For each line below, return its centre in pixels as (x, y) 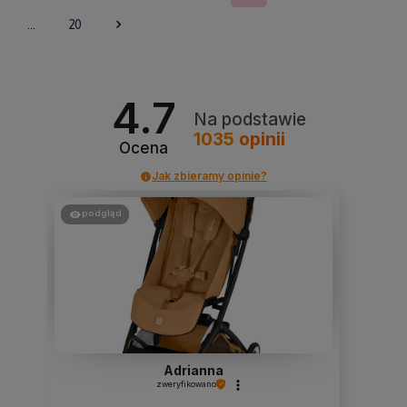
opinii (259, 139)
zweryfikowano (186, 384)
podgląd (101, 213)
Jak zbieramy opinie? (209, 176)
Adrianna (193, 371)
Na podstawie (249, 119)
